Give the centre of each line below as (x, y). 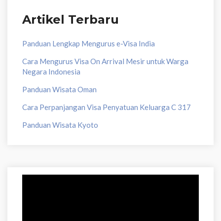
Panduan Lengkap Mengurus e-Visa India (89, 43)
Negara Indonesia (51, 72)
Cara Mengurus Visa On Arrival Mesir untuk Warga (105, 61)
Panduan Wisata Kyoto (60, 125)
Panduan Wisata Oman (59, 89)
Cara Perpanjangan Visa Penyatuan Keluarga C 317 (107, 107)
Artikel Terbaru (71, 19)
